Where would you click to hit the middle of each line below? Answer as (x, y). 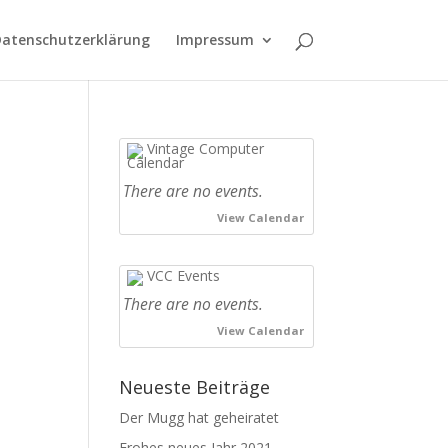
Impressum (214, 39)
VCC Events (182, 275)
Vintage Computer (204, 148)
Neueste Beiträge (195, 387)
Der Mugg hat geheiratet (199, 417)
